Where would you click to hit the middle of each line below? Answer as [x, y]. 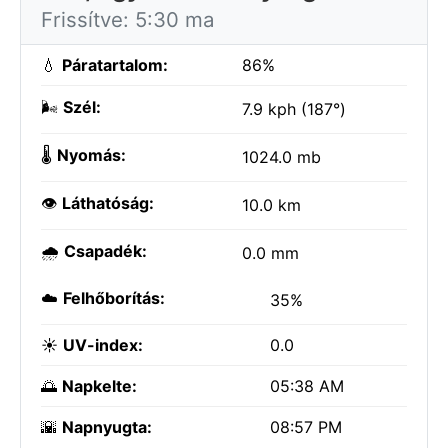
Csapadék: [105, 251]
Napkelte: [99, 386]
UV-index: [103, 345]
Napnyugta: [107, 427]
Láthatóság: [108, 203]
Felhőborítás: [114, 298]
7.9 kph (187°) [294, 109]
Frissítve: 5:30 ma [128, 19]
